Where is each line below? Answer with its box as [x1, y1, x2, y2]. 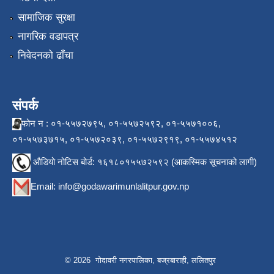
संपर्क [12, 98, 38, 114]
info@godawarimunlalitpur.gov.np [58, 181, 189, 192]
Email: [31, 181, 58, 192]
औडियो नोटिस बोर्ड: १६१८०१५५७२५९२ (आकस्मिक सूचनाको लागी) [31, 157, 257, 168]
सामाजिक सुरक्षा [17, 11, 75, 23]
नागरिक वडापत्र [17, 31, 78, 43]
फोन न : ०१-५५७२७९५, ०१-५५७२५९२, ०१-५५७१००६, [21, 118, 221, 129]
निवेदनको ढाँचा [17, 50, 73, 62]
